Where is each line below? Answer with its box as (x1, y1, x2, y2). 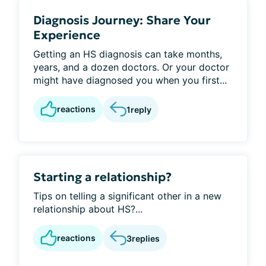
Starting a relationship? (33, 169, 172, 185)
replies (132, 233, 160, 243)
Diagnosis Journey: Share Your (33, 12, 211, 28)
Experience (33, 27, 100, 43)
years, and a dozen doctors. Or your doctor (33, 61, 229, 73)
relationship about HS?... (33, 203, 142, 215)
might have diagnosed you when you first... (33, 74, 227, 86)
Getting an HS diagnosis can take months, (33, 48, 222, 60)
